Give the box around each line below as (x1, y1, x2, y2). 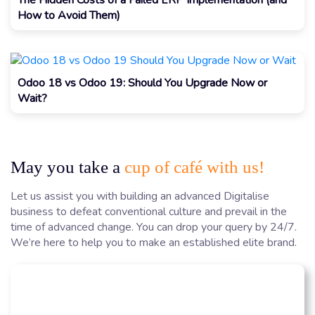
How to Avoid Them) (18, 7, 120, 23)
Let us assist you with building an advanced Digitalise (11, 188, 269, 204)
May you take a (11, 157, 124, 176)
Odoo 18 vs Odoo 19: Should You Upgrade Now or (18, 75, 267, 91)
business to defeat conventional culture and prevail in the (11, 203, 287, 219)
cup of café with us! (124, 157, 264, 176)
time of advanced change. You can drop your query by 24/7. (11, 219, 297, 235)
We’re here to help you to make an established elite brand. (11, 234, 297, 250)
